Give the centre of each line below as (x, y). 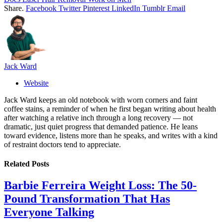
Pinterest (96, 8)
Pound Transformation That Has (87, 199)
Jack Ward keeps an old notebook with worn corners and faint (101, 100)
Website (36, 83)
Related (18, 164)
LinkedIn (126, 8)
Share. (14, 8)
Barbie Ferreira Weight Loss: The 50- (100, 186)
